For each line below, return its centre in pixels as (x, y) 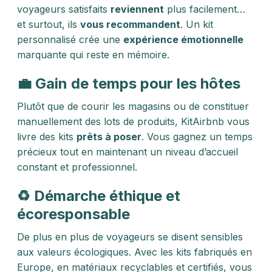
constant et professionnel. (77, 167)
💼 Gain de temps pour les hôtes (129, 83)
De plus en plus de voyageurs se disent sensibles (130, 237)
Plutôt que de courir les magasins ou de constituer (133, 106)
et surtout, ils (49, 24)
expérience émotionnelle (183, 39)
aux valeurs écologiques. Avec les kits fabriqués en (134, 252)
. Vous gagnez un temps (197, 137)
